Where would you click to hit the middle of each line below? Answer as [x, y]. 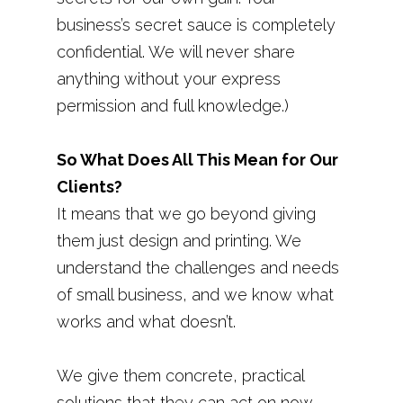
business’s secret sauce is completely [196, 25]
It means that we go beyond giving [186, 214]
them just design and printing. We [179, 241]
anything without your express [168, 79]
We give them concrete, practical [180, 376]
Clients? [89, 187]
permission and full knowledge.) [172, 106]
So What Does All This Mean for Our [197, 160]
